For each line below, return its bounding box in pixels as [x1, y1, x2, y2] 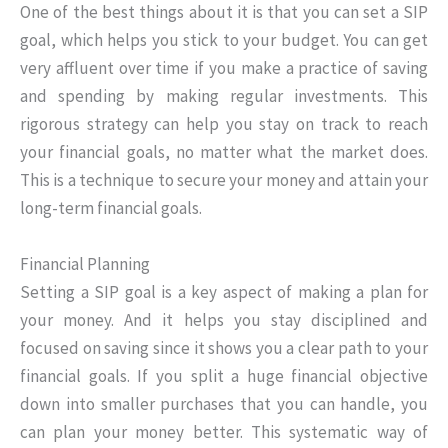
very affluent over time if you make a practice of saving [20, 57, 428, 80]
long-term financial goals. [20, 197, 202, 220]
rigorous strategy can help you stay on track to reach [20, 113, 428, 136]
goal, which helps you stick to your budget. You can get [20, 29, 428, 52]
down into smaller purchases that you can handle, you [20, 392, 428, 415]
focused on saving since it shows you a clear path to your [20, 336, 428, 359]
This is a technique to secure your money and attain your [20, 169, 428, 192]
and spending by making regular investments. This [20, 85, 428, 108]
